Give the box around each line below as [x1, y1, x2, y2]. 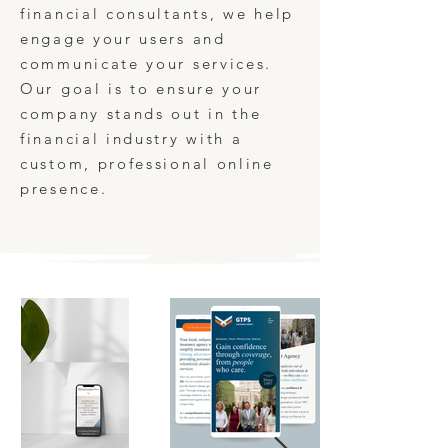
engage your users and [20, 29, 226, 48]
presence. [20, 179, 108, 198]
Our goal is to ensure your [20, 79, 263, 98]
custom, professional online [20, 154, 274, 173]
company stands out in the [20, 104, 262, 123]
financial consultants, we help [20, 4, 294, 23]
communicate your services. [20, 54, 273, 73]
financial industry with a [20, 129, 243, 148]
